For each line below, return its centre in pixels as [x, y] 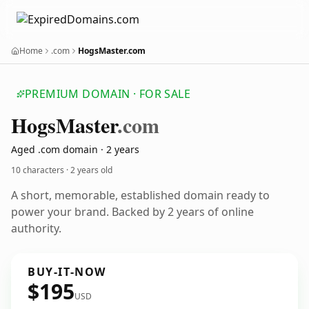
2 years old [91, 170]
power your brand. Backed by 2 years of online [132, 212]
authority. [36, 228]
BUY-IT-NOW [67, 272]
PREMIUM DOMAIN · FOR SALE [108, 94]
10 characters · [41, 170]
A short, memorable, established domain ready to [140, 195]
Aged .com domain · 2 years [75, 149]
